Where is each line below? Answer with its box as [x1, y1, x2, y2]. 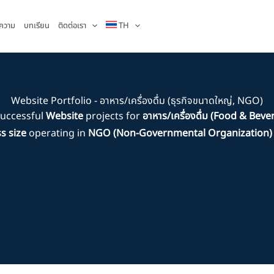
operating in [26, 126, 88, 141]
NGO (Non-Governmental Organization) [88, 126, 272, 141]
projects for [83, 109, 143, 124]
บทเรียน [23, 20, 50, 32]
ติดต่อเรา [57, 20, 86, 32]
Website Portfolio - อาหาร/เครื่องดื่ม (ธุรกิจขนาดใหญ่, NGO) [11, 94, 263, 108]
